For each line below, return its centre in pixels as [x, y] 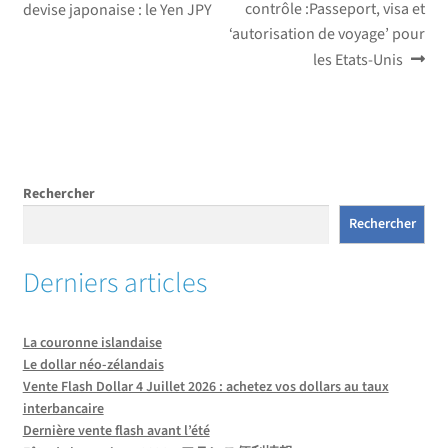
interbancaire [63, 408]
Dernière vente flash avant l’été [116, 430]
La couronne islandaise [92, 342]
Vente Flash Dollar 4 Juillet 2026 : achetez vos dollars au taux [205, 386]
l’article [68, 66]
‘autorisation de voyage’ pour [327, 34]
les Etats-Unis [357, 60]
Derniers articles [114, 282]
